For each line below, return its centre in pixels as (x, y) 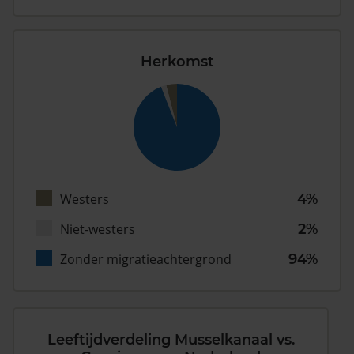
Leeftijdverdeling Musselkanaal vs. (171, 340)
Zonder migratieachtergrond (146, 260)
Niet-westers (98, 230)
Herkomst (177, 62)
